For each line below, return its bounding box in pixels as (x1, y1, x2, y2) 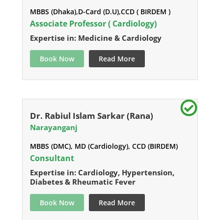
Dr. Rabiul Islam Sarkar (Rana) (29, 110, 153, 122)
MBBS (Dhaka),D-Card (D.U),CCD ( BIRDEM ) (29, 7, 170, 17)
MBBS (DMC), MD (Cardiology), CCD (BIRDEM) (29, 141, 178, 151)
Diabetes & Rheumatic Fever (29, 177, 136, 187)
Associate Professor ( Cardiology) (29, 18, 157, 29)
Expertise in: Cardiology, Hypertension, (29, 167, 174, 178)
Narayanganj (29, 122, 78, 133)
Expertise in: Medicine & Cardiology (29, 33, 162, 43)
